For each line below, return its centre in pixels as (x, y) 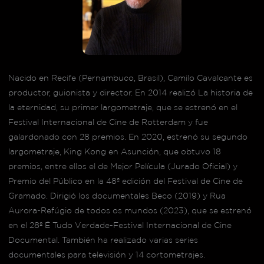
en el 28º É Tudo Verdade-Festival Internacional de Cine (120, 225)
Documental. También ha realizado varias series (103, 240)
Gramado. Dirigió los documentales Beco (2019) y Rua (117, 195)
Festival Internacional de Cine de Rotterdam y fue (108, 122)
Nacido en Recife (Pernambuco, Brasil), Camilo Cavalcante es (130, 77)
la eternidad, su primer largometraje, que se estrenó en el (123, 107)
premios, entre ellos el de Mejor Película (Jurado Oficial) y (123, 166)
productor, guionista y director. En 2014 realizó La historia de (130, 92)
